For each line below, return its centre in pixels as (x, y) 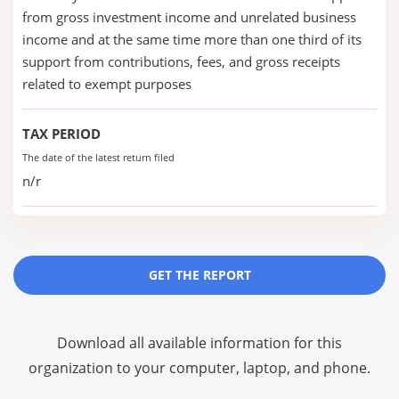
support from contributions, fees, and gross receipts (181, 61)
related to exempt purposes (107, 84)
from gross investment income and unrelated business (189, 17)
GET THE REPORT (199, 275)
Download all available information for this (199, 343)
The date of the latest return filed (98, 157)
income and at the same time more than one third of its (192, 39)
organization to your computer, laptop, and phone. (199, 368)
